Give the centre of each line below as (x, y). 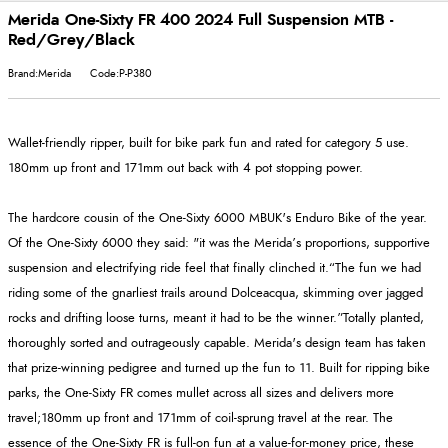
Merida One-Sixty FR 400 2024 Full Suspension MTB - (200, 19)
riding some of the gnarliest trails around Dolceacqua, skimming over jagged (215, 293)
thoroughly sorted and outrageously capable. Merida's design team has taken (217, 343)
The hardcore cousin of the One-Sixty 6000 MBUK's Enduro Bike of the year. (217, 218)
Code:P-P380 (121, 73)
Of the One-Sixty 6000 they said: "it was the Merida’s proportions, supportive (219, 243)
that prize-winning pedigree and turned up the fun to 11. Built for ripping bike (219, 368)
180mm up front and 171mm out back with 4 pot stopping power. (185, 168)
